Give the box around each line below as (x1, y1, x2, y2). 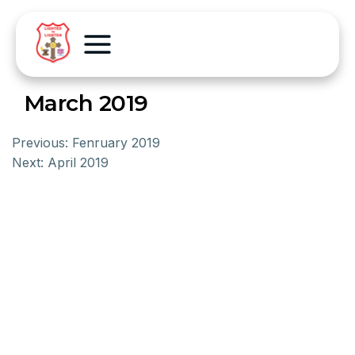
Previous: (12, 135, 68, 151)
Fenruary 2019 (72, 135, 160, 151)
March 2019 (24, 90, 148, 116)
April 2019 (48, 155, 109, 170)
